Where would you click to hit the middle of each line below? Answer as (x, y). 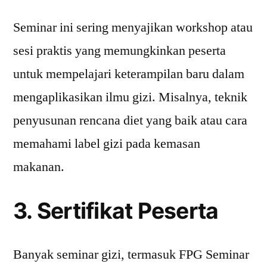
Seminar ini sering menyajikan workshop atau (133, 27)
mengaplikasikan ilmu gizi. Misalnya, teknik (130, 97)
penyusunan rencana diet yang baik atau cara (130, 120)
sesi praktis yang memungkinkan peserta (119, 51)
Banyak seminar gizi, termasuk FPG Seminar (131, 254)
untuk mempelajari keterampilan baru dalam (129, 74)
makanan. (39, 167)
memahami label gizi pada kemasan (107, 144)
